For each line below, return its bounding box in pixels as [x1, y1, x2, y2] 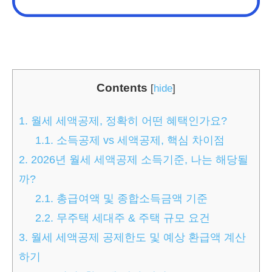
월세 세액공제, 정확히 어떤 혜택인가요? [28, 114, 227, 127]
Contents [97, 81, 148, 94]
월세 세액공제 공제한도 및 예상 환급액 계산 [28, 231, 246, 243]
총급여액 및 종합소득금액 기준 [53, 192, 208, 205]
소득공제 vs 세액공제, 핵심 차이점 [53, 134, 225, 146]
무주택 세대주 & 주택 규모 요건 [53, 211, 211, 224]
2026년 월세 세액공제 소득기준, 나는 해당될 [28, 153, 248, 166]
